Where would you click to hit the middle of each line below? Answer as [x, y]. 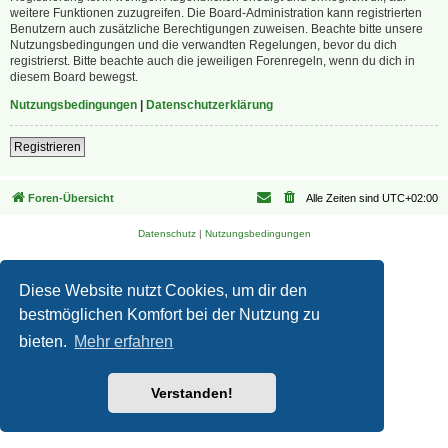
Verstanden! [192, 393]
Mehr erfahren [124, 342]
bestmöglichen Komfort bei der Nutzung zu [170, 314]
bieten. [45, 342]
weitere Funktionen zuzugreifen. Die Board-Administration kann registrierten [216, 13]
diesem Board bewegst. [74, 77]
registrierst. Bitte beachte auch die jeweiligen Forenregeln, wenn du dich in [212, 61]
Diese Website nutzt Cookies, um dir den [163, 290]
